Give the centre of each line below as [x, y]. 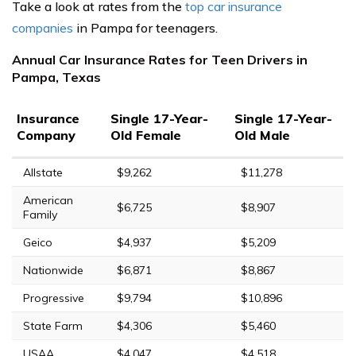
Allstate [43, 172]
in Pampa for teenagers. [145, 27]
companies [43, 27]
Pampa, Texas [56, 77]
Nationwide [53, 270]
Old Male [262, 135]
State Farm [53, 325]
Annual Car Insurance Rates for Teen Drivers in [160, 59]
